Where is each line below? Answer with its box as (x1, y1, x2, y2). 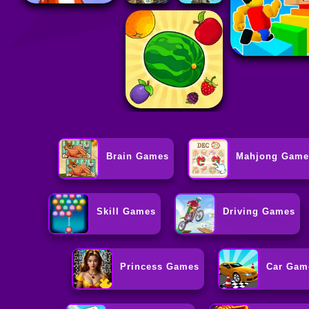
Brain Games (106, 151, 169, 162)
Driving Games (223, 206, 296, 217)
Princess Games (120, 261, 200, 272)
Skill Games (97, 206, 157, 217)
